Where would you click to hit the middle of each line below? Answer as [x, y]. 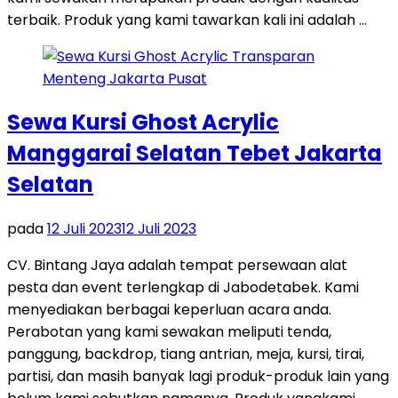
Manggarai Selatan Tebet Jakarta [195, 154]
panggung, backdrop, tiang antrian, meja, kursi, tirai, [186, 354]
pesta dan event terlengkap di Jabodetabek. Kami [183, 288]
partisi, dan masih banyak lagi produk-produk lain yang [198, 377]
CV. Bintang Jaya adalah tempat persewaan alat [177, 266]
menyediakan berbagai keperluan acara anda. [169, 310]
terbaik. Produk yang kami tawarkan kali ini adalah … [187, 20]
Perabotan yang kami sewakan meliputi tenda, [169, 332]
